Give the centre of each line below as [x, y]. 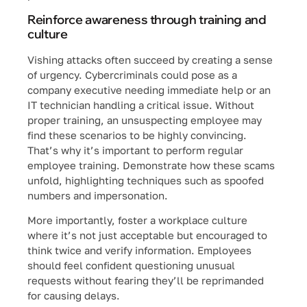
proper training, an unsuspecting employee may [145, 120]
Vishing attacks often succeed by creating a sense [150, 59]
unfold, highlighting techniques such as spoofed [146, 180]
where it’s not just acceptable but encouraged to [147, 235]
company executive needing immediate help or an [149, 89]
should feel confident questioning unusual [131, 265]
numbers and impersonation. [99, 195]
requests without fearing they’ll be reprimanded [146, 280]
